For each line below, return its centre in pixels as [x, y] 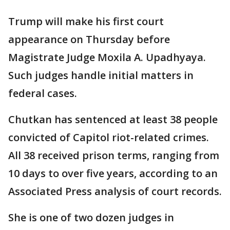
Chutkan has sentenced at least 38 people [113, 119]
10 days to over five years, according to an [113, 173]
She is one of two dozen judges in [91, 217]
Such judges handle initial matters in [101, 75]
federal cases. [44, 93]
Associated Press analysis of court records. [115, 191]
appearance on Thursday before [89, 39]
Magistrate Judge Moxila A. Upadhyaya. [107, 57]
